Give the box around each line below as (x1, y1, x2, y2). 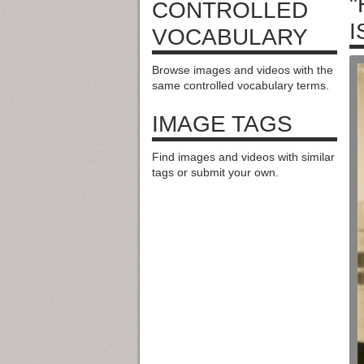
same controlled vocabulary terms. (152, 78, 329, 92)
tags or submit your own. (152, 165, 279, 179)
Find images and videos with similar (152, 149, 335, 163)
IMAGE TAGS (152, 110, 292, 136)
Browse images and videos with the (152, 63, 333, 76)
